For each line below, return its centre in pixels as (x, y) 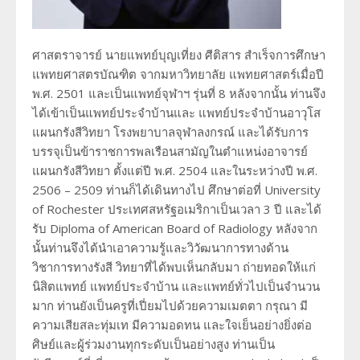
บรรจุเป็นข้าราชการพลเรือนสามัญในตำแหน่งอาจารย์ (170, 151)
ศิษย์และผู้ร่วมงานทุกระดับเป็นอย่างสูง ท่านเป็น (153, 344)
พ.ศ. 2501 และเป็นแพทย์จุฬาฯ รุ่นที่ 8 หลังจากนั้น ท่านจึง (179, 93)
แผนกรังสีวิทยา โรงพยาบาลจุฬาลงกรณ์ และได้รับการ (170, 131)
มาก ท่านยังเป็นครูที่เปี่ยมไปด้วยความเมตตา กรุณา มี (170, 305)
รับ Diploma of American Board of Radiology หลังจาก (175, 228)
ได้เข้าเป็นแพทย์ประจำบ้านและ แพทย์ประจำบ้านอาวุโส (176, 112)
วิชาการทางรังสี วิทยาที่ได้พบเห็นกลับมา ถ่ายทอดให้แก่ (174, 266)
